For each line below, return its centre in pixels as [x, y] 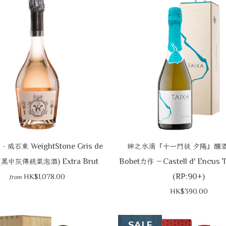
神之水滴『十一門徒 [159, 146]
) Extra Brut [78, 161]
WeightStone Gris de [66, 146]
